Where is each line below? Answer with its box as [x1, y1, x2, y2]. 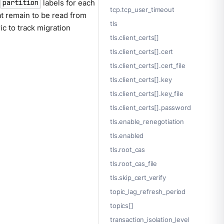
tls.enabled [110, 131, 144, 140]
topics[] [110, 201, 133, 210]
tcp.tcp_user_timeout [110, 5, 174, 14]
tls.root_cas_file [110, 159, 157, 168]
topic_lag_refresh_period [110, 187, 186, 196]
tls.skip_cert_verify [110, 173, 166, 182]
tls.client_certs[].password [110, 103, 191, 112]
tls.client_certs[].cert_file [110, 61, 185, 70]
